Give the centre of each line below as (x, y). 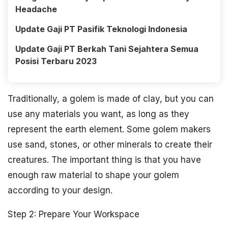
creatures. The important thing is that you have (104, 160)
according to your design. (60, 190)
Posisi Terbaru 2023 (56, 61)
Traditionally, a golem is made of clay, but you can (111, 99)
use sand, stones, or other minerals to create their (110, 145)
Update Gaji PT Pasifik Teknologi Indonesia (101, 29)
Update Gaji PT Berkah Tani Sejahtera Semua (107, 49)
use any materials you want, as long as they (98, 114)
